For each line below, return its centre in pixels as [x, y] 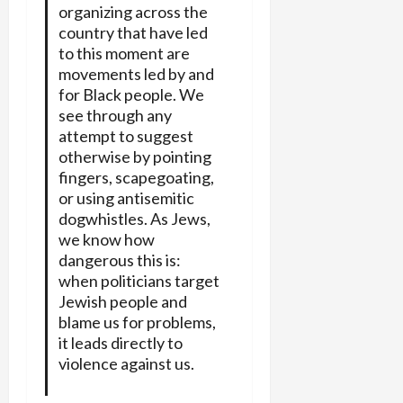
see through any [115, 116]
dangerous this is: [119, 260]
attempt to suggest [125, 136]
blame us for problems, [137, 322]
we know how [106, 240]
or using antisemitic [126, 198]
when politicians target [139, 281]
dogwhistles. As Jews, [134, 219]
